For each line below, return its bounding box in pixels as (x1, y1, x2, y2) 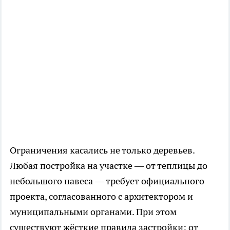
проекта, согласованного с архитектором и (10, 190, 193, 202)
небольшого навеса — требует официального (10, 175, 204, 187)
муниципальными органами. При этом (10, 205, 177, 218)
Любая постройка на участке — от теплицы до (10, 159, 207, 171)
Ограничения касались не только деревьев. (10, 144, 195, 156)
